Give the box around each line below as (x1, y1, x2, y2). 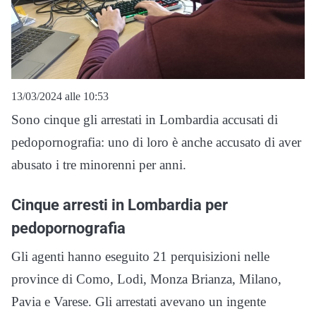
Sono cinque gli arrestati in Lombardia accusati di (11, 112, 278, 128)
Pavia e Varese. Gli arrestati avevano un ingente (11, 294, 266, 310)
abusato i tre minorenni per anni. (11, 157, 186, 173)
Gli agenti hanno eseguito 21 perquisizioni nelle (11, 249, 269, 265)
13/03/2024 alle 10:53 (11, 90, 109, 103)
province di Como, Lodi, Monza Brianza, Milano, (11, 272, 281, 287)
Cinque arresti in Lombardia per (11, 195, 228, 214)
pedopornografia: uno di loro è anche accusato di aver (11, 135, 301, 150)
